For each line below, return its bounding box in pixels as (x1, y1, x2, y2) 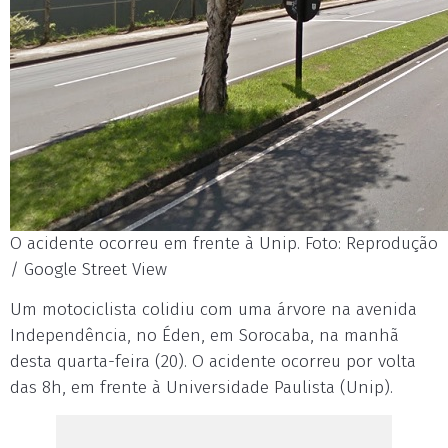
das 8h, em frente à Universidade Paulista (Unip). (10, 377, 393, 398)
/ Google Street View (10, 259, 167, 280)
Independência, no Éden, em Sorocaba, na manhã (10, 325, 399, 346)
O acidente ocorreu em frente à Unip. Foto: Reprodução (10, 233, 438, 254)
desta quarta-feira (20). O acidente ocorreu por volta (10, 351, 416, 372)
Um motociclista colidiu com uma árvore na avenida (10, 299, 417, 320)
